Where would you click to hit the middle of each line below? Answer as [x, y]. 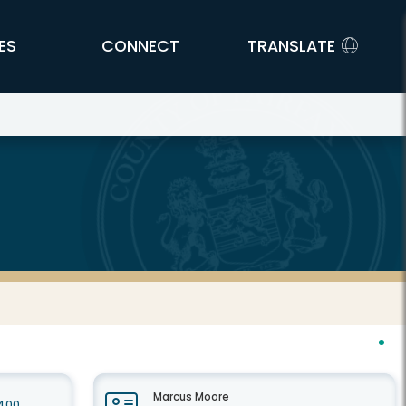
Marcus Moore [191, 397]
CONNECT [141, 46]
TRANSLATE [291, 46]
